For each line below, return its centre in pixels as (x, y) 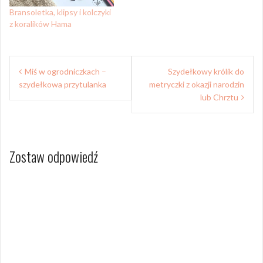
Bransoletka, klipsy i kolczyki (60, 12)
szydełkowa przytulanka (63, 84)
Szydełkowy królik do (206, 71)
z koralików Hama (41, 23)
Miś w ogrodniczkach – (65, 71)
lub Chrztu (219, 97)
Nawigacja (39, 65)
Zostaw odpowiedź (54, 156)
